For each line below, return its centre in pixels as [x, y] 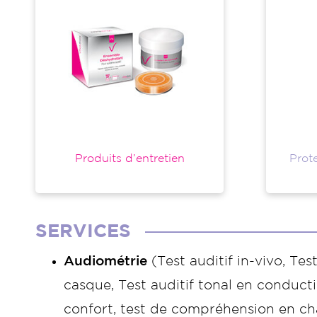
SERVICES [83, 231]
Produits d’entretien [129, 158]
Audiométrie [105, 261]
